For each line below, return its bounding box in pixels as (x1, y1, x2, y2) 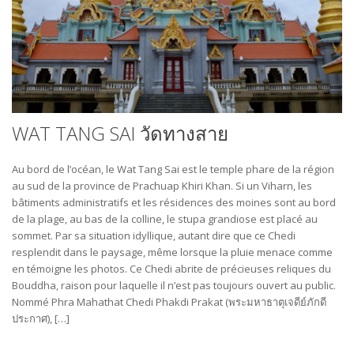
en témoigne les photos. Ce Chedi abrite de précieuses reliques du (12, 262, 331, 276)
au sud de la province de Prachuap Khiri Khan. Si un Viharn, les (12, 179, 312, 193)
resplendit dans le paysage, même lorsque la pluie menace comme (12, 245, 333, 259)
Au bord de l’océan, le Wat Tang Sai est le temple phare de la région (12, 162, 334, 176)
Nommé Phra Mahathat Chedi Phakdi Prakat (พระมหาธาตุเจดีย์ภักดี (12, 295, 326, 309)
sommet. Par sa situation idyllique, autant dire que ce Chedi (12, 228, 296, 243)
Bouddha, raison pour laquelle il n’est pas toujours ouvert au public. (12, 278, 336, 292)
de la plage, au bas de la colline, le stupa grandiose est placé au (12, 212, 318, 226)
